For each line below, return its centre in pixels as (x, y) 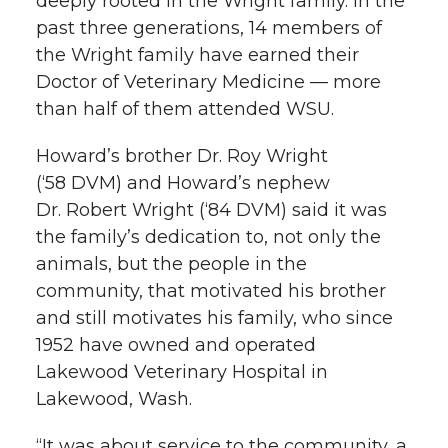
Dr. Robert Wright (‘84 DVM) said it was (211, 209)
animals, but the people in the (171, 263)
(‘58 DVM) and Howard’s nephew (183, 182)
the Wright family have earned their (197, 54)
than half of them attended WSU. (185, 108)
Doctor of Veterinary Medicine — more (208, 81)
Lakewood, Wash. (114, 398)
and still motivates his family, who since (214, 317)
